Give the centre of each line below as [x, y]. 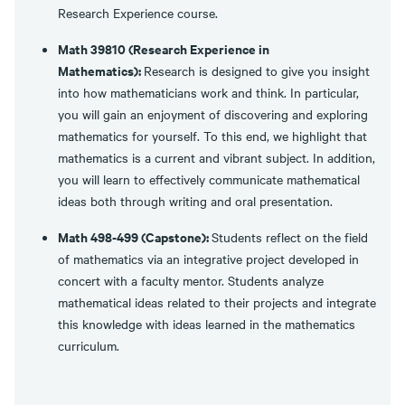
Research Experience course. [140, 13]
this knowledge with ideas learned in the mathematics [207, 324]
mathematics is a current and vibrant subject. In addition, [217, 157]
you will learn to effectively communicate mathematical [209, 179]
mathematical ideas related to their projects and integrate [217, 302]
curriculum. [90, 345]
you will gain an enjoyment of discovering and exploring [213, 114]
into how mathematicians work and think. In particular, [208, 92]
